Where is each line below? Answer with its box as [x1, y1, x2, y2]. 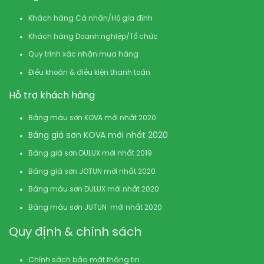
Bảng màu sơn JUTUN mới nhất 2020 [28, 203, 163, 212]
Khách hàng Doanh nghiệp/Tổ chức [28, 32, 159, 41]
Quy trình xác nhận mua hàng [28, 51, 139, 59]
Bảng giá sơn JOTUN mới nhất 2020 [28, 167, 156, 176]
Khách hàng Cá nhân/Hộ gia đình [28, 15, 153, 23]
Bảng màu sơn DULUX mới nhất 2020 [28, 186, 160, 194]
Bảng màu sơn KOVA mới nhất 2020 [28, 114, 157, 122]
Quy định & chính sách [9, 226, 141, 239]
